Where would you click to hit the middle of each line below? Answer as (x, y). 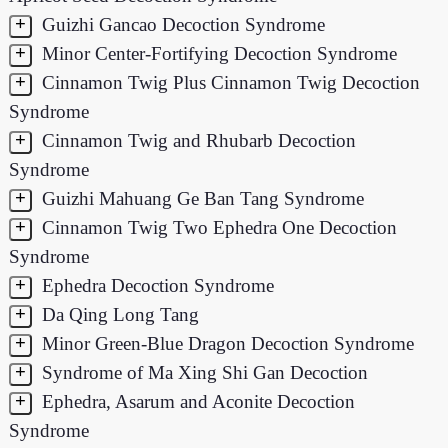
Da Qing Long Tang (117, 314)
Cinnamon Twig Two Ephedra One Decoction (216, 227)
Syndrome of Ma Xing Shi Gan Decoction (202, 372)
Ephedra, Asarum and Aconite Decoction (195, 401)
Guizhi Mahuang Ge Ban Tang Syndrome (200, 198)
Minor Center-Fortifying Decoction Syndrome (216, 53)
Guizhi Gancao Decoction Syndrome (180, 24)
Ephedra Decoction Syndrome (155, 285)
